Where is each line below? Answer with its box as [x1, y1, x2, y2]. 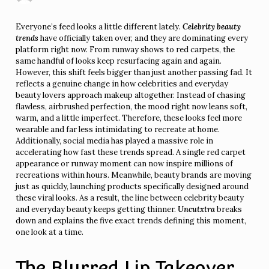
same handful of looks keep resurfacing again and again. [16, 56, 222, 66]
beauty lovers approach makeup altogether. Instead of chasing [16, 90, 246, 100]
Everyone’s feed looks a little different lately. [16, 22, 181, 32]
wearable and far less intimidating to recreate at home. [16, 124, 220, 134]
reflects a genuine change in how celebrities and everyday [16, 79, 229, 89]
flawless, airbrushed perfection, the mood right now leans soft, [16, 101, 248, 112]
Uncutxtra [178, 204, 216, 214]
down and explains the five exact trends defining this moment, [16, 216, 247, 226]
